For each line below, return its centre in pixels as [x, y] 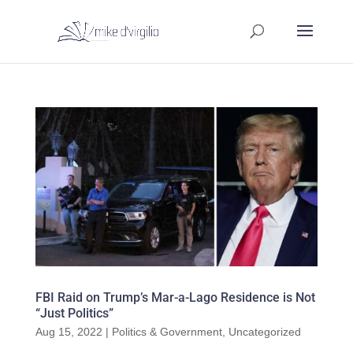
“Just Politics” [74, 313]
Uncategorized [264, 331]
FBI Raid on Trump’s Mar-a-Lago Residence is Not [175, 297]
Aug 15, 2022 [69, 331]
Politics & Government [167, 331]
